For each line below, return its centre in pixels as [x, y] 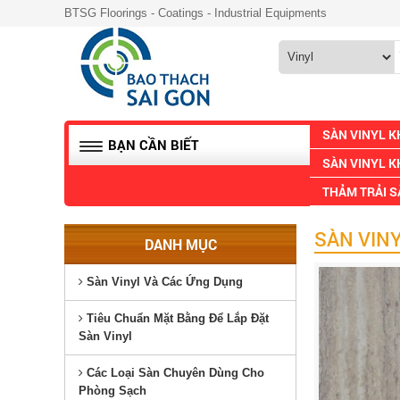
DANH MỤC [180, 244]
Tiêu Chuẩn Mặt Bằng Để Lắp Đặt [176, 318]
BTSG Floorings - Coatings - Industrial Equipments [196, 13]
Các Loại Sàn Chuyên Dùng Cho [174, 373]
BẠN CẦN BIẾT [152, 145]
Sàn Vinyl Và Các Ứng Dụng [163, 282]
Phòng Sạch [112, 391]
